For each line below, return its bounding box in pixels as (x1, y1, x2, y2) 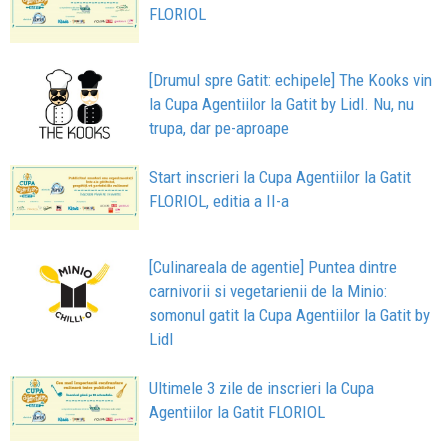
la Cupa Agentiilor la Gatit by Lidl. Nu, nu (149, 93, 415, 114)
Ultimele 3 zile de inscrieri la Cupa (149, 377, 375, 398)
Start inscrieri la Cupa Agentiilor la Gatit (149, 167, 412, 188)
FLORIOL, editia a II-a (149, 191, 290, 212)
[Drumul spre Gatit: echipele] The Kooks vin (149, 69, 433, 90)
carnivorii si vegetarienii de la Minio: (149, 280, 388, 301)
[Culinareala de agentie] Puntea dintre (149, 256, 398, 277)
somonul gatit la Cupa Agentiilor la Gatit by (149, 304, 431, 325)
